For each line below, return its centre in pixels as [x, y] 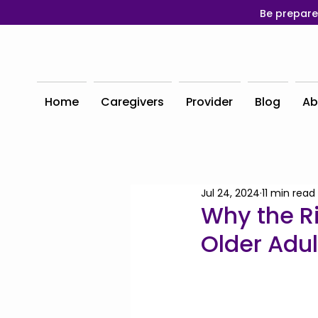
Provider [210, 102]
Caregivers [133, 102]
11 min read [289, 193]
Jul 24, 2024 [230, 193]
